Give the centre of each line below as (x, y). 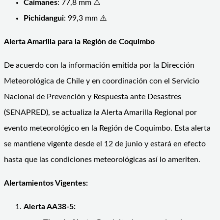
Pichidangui (44, 18)
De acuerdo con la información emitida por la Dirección (99, 65)
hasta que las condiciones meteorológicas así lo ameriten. (102, 159)
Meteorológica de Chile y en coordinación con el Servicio (102, 81)
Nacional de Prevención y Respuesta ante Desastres (93, 96)
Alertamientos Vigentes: (46, 183)
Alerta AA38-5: (50, 206)
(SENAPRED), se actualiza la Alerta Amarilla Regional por (100, 112)
